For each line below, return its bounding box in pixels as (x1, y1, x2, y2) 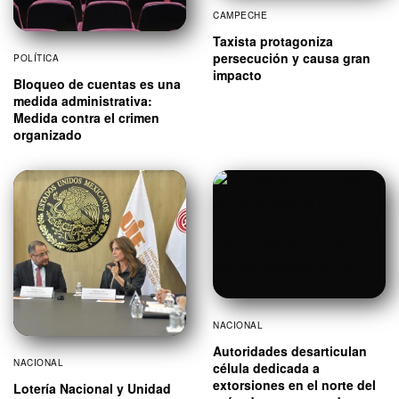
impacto (213, 65, 262, 84)
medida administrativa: (13, 92, 152, 110)
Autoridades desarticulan (213, 342, 367, 361)
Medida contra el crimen (13, 109, 159, 127)
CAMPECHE (213, 8, 267, 21)
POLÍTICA (13, 52, 59, 65)
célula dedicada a (213, 359, 320, 378)
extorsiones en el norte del (213, 376, 376, 395)
